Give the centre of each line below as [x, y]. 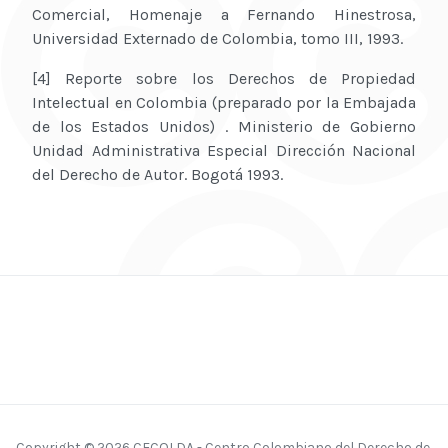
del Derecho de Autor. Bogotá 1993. [157, 175]
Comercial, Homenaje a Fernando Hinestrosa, [224, 15]
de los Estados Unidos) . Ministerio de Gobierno [224, 127]
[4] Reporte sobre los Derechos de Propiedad [224, 79]
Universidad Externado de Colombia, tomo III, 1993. [217, 39]
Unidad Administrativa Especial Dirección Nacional [224, 151]
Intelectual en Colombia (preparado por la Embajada [224, 103]
